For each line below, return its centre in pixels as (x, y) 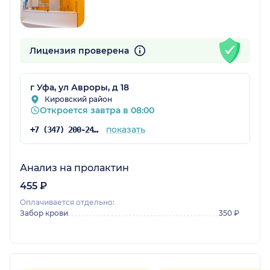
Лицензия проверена (80, 50)
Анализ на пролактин (74, 168)
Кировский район (78, 99)
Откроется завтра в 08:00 (97, 110)
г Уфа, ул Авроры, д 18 (80, 87)
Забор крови (44, 213)
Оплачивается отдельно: (67, 202)
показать (125, 129)
